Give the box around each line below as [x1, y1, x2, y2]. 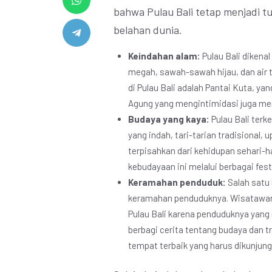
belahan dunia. [114, 23, 182, 36]
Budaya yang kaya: [128, 114, 209, 124]
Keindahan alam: [128, 50, 200, 61]
